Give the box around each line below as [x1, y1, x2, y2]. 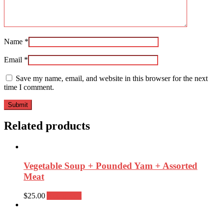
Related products [4, 119, 90, 133]
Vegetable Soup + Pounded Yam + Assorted [24, 161, 197, 171]
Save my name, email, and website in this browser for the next [16, 74, 208, 82]
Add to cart [47, 191, 82, 200]
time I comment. [4, 82, 54, 91]
